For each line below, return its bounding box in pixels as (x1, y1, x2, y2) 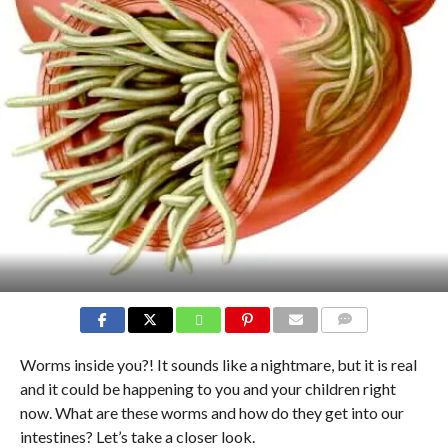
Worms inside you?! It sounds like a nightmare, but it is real (19, 355, 417, 374)
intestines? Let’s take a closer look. (19, 427, 255, 446)
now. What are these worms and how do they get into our (19, 403, 404, 422)
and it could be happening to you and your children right (19, 379, 396, 398)
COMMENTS (327, 337, 395, 350)
